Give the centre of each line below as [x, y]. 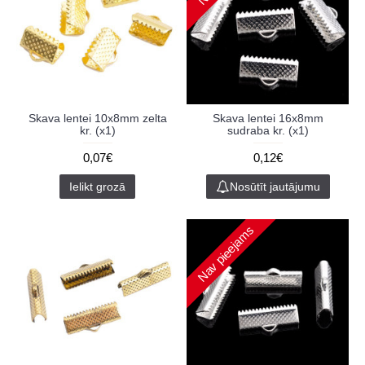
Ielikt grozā [97, 187]
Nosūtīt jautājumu [275, 187]
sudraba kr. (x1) [268, 130]
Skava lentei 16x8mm [268, 118]
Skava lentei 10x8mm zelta [97, 118]
